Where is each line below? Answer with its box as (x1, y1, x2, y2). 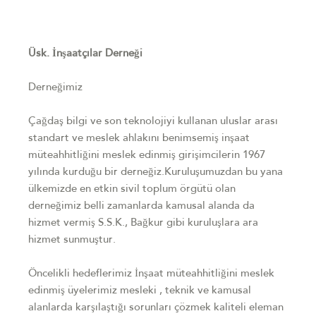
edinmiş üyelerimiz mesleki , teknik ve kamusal (28, 286, 251, 297)
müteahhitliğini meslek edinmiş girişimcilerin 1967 (28, 150, 265, 162)
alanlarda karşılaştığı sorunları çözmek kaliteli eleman (28, 303, 284, 314)
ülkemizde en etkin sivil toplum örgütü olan (28, 184, 236, 195)
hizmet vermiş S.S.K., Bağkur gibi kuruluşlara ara (28, 218, 258, 229)
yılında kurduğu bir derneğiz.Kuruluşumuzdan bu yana (28, 167, 283, 178)
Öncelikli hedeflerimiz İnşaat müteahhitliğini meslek (28, 269, 274, 280)
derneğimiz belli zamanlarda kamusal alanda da (28, 201, 255, 212)
